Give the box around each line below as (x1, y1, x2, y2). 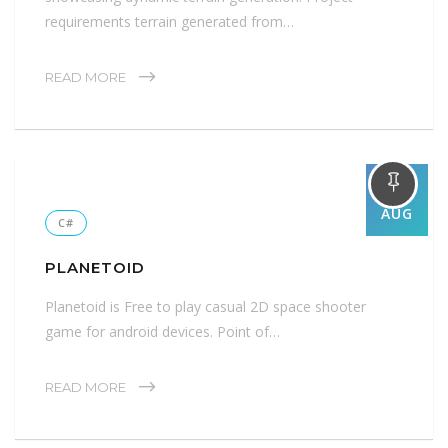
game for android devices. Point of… (45, 321, 280, 341)
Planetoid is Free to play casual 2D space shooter (45, 296, 366, 316)
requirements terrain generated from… (45, 11, 294, 31)
